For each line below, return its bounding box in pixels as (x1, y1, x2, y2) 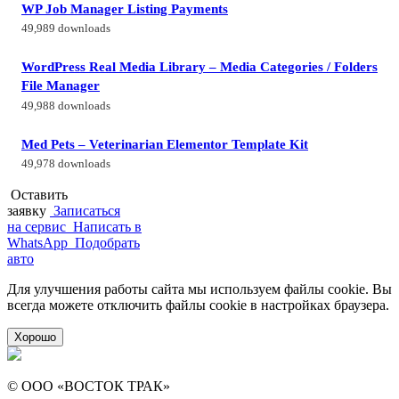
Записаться (53, 203, 120, 219)
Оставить (11, 187, 68, 203)
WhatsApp (7, 235, 68, 251)
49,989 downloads (21, 22, 110, 36)
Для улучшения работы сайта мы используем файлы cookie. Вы (7, 281, 392, 297)
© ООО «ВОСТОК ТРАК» (7, 379, 170, 395)
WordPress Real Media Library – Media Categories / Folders (21, 59, 378, 75)
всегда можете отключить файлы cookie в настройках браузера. (7, 297, 389, 313)
